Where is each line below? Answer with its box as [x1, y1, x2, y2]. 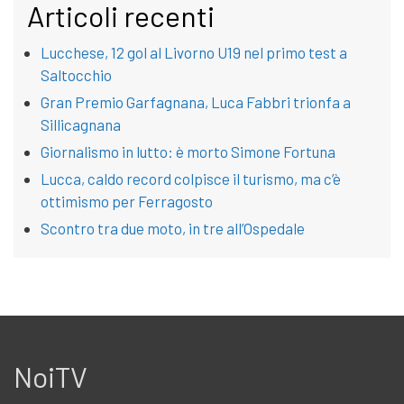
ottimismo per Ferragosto [41, 192, 213, 211]
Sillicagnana [41, 115, 121, 134]
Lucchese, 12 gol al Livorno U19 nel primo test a [41, 43, 347, 62]
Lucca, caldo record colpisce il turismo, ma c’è [41, 170, 341, 188]
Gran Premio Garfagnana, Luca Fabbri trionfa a [41, 93, 351, 112]
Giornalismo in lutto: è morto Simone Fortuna [41, 142, 335, 161]
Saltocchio [41, 66, 112, 85]
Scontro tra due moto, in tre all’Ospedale [41, 219, 305, 238]
